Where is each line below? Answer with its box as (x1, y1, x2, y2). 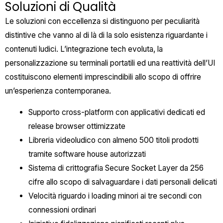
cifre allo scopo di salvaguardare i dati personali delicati (28, 177, 217, 187)
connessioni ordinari (28, 205, 96, 215)
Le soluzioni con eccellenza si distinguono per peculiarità (5, 16, 200, 26)
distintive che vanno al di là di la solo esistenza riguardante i (5, 30, 208, 40)
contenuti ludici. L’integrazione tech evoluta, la (5, 44, 163, 54)
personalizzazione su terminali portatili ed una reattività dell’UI (5, 58, 215, 68)
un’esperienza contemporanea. (5, 86, 111, 96)
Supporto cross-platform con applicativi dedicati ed (28, 108, 205, 117)
